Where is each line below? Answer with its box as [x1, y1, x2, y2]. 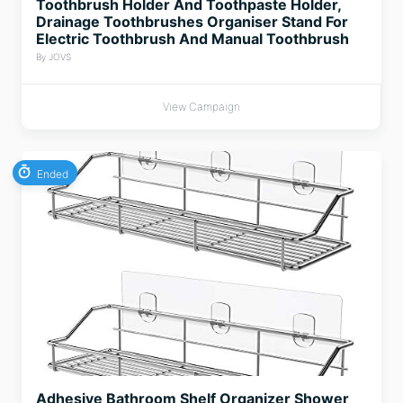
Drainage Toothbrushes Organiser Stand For [36, 13, 348, 31]
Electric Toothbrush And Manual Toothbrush [36, 30, 349, 48]
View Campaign [162, 100, 240, 113]
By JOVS [36, 51, 71, 62]
